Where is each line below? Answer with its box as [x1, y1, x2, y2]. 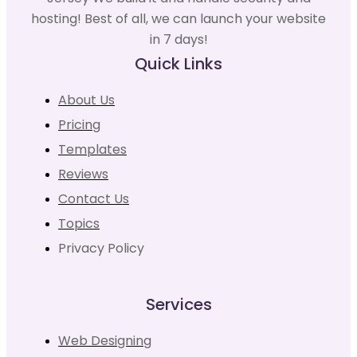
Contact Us [58, 189, 129, 208]
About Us [58, 90, 115, 109]
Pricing [58, 115, 100, 134]
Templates [58, 139, 127, 159]
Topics [58, 214, 100, 233]
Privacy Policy [58, 238, 144, 257]
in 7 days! [149, 29, 208, 49]
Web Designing [58, 331, 151, 350]
